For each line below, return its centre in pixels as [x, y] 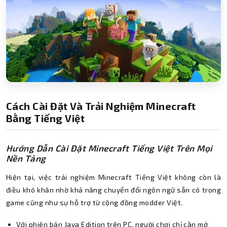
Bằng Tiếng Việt [46, 118]
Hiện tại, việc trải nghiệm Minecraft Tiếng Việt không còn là [113, 177]
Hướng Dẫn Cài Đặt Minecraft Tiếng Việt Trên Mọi [109, 148]
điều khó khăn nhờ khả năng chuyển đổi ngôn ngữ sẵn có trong [113, 190]
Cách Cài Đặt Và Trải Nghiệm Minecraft [101, 106]
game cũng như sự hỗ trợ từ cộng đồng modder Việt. [94, 203]
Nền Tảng [26, 158]
